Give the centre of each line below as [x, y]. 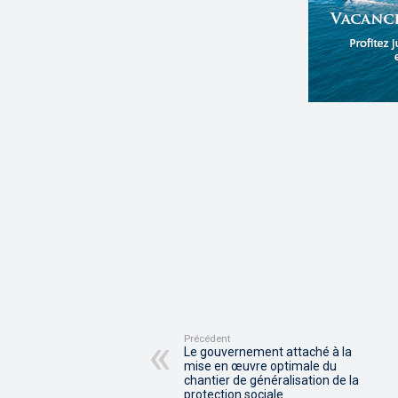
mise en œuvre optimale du [260, 366]
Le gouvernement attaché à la [268, 352]
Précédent [207, 339]
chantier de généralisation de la [271, 381]
